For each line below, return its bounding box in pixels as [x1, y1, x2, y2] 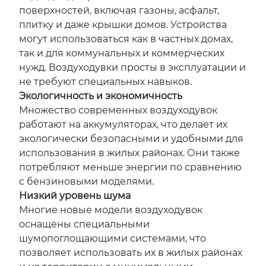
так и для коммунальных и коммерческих [19, 47, 224, 59]
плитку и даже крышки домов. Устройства [19, 19, 227, 30]
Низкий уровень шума [19, 190, 131, 201]
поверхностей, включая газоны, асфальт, [19, 5, 219, 16]
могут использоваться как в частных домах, [19, 33, 233, 45]
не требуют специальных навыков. [19, 76, 192, 87]
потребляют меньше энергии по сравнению [19, 161, 242, 173]
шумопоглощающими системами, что [19, 233, 206, 244]
